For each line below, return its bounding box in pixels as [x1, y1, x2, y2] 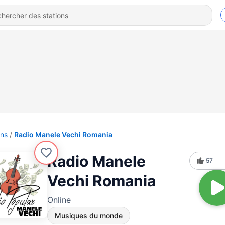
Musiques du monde [55, 211, 123, 220]
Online [47, 195, 71, 205]
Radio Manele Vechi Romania [14, 130, 113, 139]
